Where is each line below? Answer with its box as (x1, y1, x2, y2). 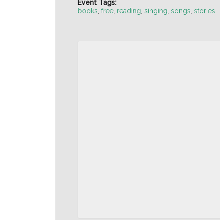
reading (116, 6, 141, 15)
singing (144, 6, 167, 15)
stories (193, 6, 215, 15)
